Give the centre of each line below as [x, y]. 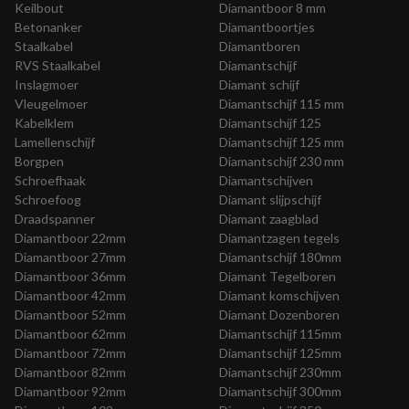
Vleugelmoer [51, 104]
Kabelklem [44, 123]
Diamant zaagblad [269, 219]
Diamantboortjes [267, 27]
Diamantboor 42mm [70, 296]
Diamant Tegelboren [278, 277]
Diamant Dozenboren [279, 315]
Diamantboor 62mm [70, 334]
